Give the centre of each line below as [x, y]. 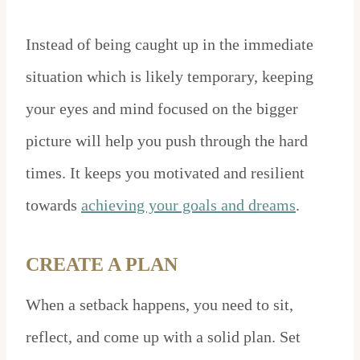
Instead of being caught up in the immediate [170, 45]
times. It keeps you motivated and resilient [165, 173]
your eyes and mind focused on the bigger [162, 109]
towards [53, 205]
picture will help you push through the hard [167, 141]
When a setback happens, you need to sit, [160, 305]
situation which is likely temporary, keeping [170, 77]
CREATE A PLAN [104, 265]
